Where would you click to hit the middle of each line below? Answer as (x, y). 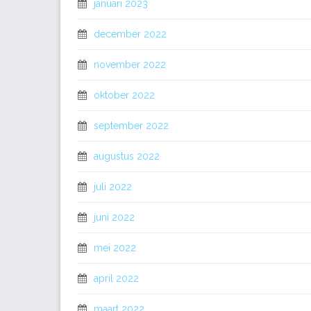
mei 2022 (115, 248)
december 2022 (130, 34)
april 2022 (116, 278)
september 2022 (131, 126)
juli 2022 (113, 187)
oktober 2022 (124, 95)
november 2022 (130, 65)
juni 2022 (114, 217)
